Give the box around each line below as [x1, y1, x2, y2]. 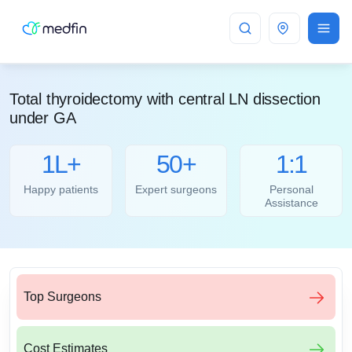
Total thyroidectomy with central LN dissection [9, 90, 321, 108]
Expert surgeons [134, 183, 217, 196]
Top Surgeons [24, 290, 101, 304]
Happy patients [23, 183, 98, 196]
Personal [269, 183, 313, 196]
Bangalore [292, 21, 344, 35]
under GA [9, 109, 76, 126]
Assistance [264, 196, 318, 210]
